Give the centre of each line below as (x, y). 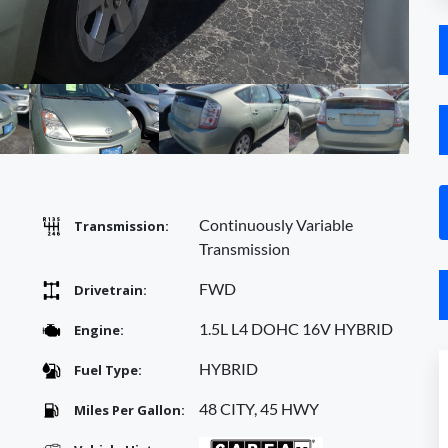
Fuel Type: (108, 370)
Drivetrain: (110, 290)
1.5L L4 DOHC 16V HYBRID (296, 328)
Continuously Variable (276, 224)
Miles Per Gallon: (129, 410)
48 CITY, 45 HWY (259, 408)
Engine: (99, 330)
